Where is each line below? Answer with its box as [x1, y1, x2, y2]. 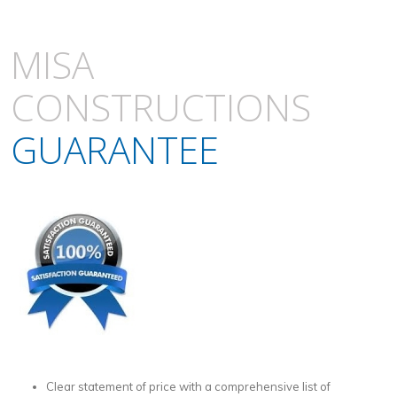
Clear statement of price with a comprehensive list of [46, 378, 331, 393]
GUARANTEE [11, 123, 219, 175]
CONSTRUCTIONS [11, 81, 311, 132]
